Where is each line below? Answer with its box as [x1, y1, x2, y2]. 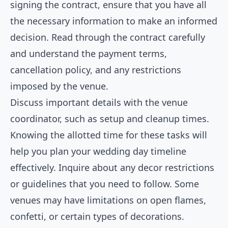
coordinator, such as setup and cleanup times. [10, 112, 209, 125]
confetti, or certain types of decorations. [10, 210, 184, 223]
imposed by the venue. [10, 80, 108, 93]
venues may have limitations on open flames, [10, 194, 206, 207]
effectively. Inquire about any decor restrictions [10, 161, 214, 174]
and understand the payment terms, [10, 47, 167, 60]
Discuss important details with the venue [10, 96, 188, 109]
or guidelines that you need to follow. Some [10, 178, 199, 190]
